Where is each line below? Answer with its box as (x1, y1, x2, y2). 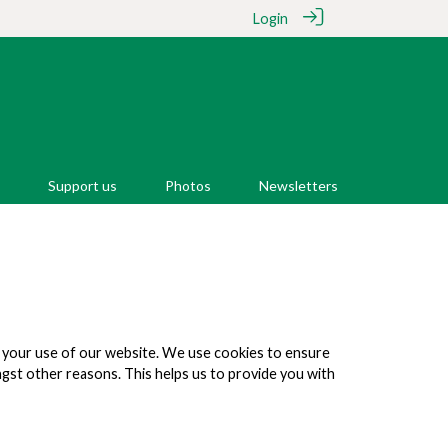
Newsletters (259, 177, 338, 194)
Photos (165, 177, 211, 194)
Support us (48, 177, 117, 194)
